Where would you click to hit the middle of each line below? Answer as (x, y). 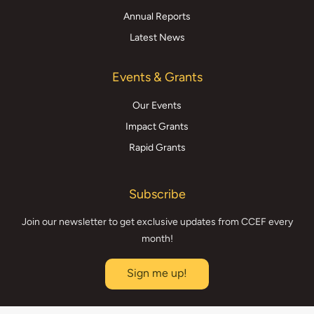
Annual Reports (157, 17)
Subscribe (157, 194)
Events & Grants (157, 77)
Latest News (157, 38)
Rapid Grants (157, 148)
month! (157, 239)
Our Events (157, 106)
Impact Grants (157, 127)
